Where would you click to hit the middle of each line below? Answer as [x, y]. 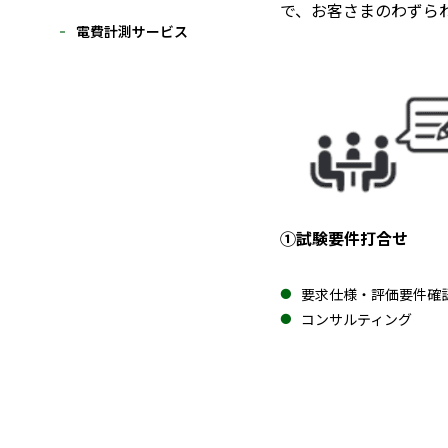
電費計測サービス [132, 31]
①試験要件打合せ [344, 238]
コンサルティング [356, 319]
